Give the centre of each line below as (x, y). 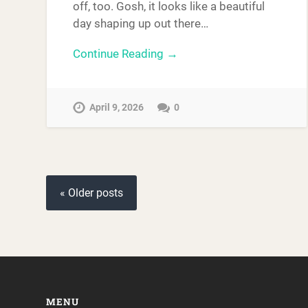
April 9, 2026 (117, 108)
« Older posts (92, 192)
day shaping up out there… (141, 23)
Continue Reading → (126, 53)
